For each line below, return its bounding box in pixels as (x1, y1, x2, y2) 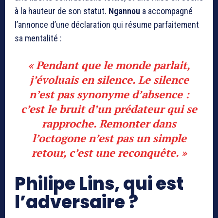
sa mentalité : (15, 33, 62, 44)
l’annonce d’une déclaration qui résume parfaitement (15, 19, 199, 30)
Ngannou (109, 6, 140, 17)
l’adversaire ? (15, 190, 138, 215)
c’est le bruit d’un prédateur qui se (21, 102, 197, 116)
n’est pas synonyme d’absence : (29, 87, 189, 102)
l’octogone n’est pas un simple (32, 131, 186, 145)
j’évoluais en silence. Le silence (29, 73, 189, 87)
